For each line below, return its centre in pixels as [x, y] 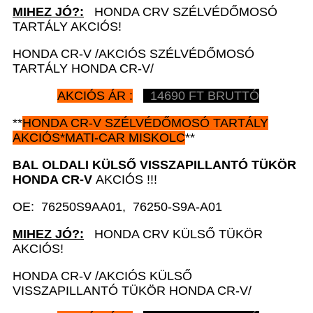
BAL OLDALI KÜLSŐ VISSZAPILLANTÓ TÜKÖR [154, 165]
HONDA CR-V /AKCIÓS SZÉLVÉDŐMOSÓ [133, 53]
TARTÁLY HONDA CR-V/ [83, 68]
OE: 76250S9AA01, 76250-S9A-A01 [117, 206]
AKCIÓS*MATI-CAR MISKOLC [99, 137]
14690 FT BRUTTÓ [201, 95]
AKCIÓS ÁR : [95, 95]
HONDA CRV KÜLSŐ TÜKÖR [173, 234]
